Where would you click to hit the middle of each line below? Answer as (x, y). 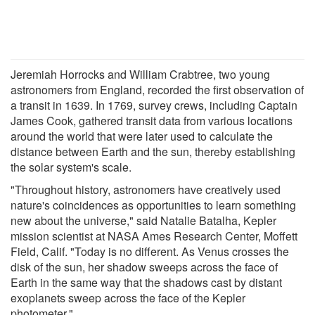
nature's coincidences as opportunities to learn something (153, 205)
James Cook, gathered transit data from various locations (152, 120)
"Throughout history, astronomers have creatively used (146, 189)
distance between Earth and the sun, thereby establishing (153, 151)
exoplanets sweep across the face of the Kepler (128, 297)
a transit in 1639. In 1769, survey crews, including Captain (154, 105)
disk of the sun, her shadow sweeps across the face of (144, 266)
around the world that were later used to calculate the (142, 136)
